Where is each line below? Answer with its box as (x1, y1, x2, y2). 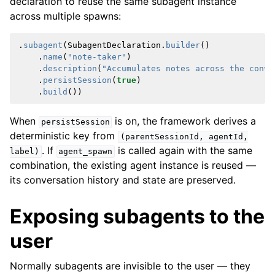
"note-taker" (68, 52, 126, 62)
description (43, 64, 97, 74)
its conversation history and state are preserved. (10, 174, 236, 187)
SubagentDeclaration (68, 41, 161, 50)
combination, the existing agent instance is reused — (10, 159, 256, 172)
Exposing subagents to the (10, 204, 265, 229)
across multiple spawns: (10, 10, 121, 23)
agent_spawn (58, 147, 113, 157)
